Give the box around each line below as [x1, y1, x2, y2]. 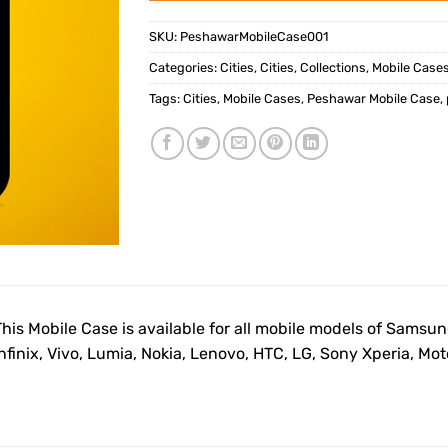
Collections [300, 60, 366, 76]
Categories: [149, 60, 220, 76]
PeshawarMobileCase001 [180, 29, 328, 45]
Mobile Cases [223, 91, 301, 107]
